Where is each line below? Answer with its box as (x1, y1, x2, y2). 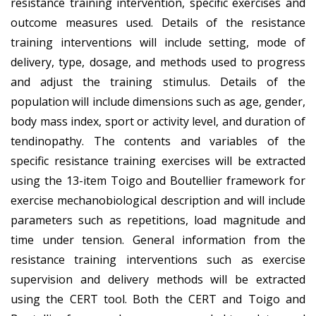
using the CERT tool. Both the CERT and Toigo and (11, 291, 305, 307)
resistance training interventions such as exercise (11, 251, 305, 267)
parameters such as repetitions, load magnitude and (11, 212, 305, 228)
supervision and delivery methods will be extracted (11, 271, 305, 287)
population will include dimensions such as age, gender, (11, 93, 305, 109)
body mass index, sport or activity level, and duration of (11, 113, 305, 129)
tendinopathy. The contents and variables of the (11, 133, 305, 149)
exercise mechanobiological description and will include (11, 192, 305, 208)
